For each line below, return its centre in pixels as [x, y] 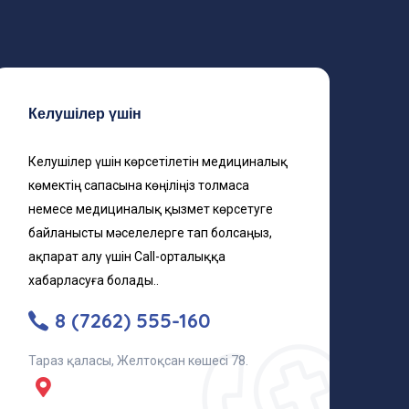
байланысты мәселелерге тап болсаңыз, [150, 233]
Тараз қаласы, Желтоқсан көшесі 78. [138, 361]
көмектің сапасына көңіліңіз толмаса [139, 185]
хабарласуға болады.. [94, 280]
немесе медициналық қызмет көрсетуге [151, 209]
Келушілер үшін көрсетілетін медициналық [158, 162]
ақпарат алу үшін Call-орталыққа [127, 257]
